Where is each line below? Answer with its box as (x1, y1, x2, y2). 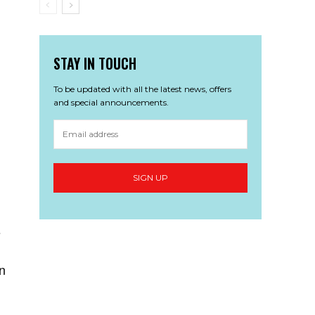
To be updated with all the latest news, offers (53, 83, 231, 94)
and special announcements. (53, 96, 169, 108)
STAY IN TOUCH (53, 52, 136, 74)
